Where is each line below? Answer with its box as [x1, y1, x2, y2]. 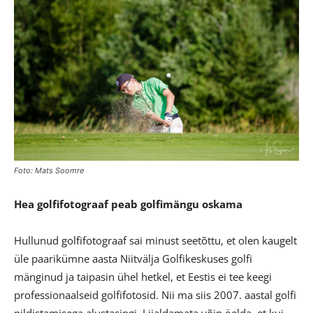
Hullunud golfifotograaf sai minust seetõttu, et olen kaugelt [14, 233, 297, 247]
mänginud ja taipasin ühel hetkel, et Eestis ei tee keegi [14, 269, 272, 284]
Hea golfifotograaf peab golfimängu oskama [14, 196, 242, 211]
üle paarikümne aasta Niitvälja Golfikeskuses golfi [14, 251, 252, 265]
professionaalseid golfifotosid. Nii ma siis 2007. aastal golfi [14, 287, 296, 302]
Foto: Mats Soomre [14, 165, 84, 175]
